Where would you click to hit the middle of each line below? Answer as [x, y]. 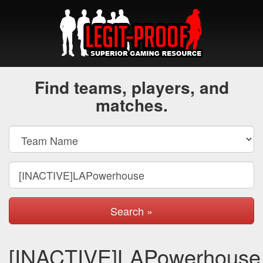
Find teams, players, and [131, 87]
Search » [131, 211]
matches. [131, 105]
